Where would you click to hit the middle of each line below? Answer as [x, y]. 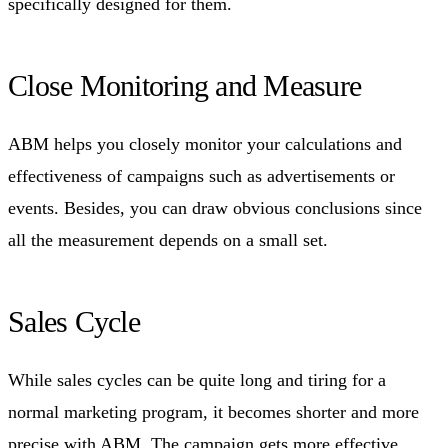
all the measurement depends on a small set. [168, 239]
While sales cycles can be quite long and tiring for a [197, 379]
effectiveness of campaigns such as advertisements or [201, 175]
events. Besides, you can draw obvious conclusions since [215, 207]
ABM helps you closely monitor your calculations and [205, 143]
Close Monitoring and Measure [184, 85]
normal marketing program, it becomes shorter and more [213, 411]
